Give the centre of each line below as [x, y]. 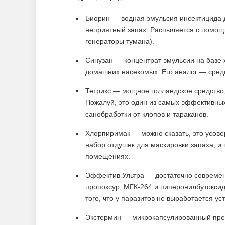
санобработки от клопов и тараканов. [147, 114]
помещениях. [108, 156]
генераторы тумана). [120, 41]
